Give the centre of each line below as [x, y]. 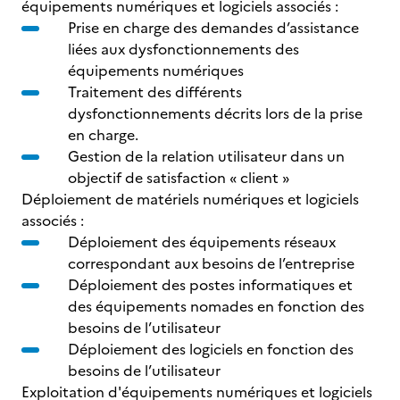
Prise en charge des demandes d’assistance [213, 28]
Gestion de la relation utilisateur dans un [206, 156]
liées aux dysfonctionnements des [183, 49]
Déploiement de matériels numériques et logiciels [190, 199]
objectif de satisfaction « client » [179, 178]
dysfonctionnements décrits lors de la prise [215, 113]
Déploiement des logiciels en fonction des [211, 349]
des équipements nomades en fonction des [216, 306]
